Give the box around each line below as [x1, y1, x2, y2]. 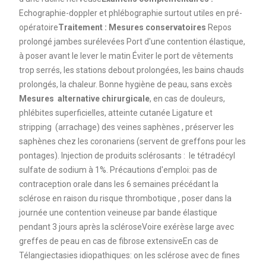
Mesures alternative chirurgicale [18, 93, 150, 103]
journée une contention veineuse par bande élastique [18, 207, 217, 217]
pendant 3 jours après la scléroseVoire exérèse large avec [18, 221, 234, 232]
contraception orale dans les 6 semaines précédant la [18, 179, 218, 189]
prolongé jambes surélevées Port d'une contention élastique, [18, 36, 245, 46]
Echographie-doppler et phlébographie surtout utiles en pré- [18, 8, 242, 18]
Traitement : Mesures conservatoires [58, 22, 208, 32]
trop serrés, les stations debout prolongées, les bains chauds [18, 65, 244, 75]
